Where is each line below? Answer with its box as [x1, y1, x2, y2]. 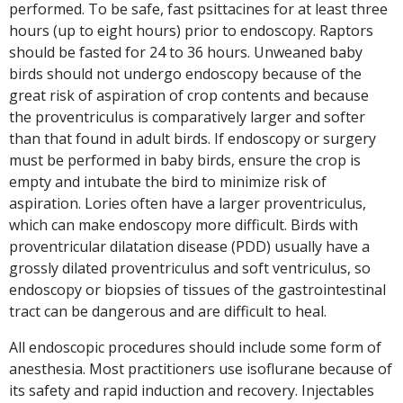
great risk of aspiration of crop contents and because [9, 85, 369, 105]
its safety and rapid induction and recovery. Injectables [9, 380, 374, 400]
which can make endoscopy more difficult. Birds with [9, 214, 358, 235]
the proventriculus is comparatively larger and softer [9, 106, 365, 127]
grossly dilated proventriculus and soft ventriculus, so [9, 257, 371, 278]
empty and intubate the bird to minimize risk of [9, 171, 327, 192]
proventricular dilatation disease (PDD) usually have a [9, 236, 370, 256]
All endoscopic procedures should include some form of [9, 336, 381, 357]
